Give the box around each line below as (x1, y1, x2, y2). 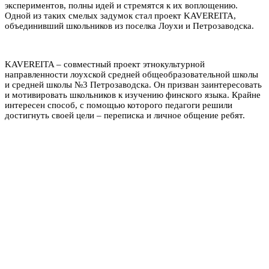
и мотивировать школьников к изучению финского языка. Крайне (5, 89, 261, 100)
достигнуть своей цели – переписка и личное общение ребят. (5, 110, 245, 120)
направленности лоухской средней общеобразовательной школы (5, 69, 258, 79)
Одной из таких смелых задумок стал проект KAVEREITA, (5, 10, 236, 20)
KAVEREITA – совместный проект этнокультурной (5, 59, 205, 69)
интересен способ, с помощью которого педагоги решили (5, 100, 232, 110)
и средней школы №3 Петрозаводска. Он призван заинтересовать (5, 79, 262, 89)
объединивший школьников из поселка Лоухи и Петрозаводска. (5, 20, 254, 31)
